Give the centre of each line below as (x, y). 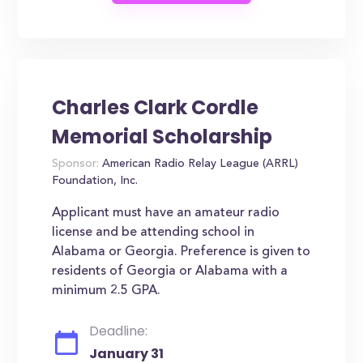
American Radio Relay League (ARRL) (199, 164)
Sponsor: (76, 164)
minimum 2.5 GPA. (107, 291)
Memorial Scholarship (162, 137)
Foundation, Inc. (95, 181)
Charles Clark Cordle (156, 107)
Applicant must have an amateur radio (166, 213)
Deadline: (119, 331)
